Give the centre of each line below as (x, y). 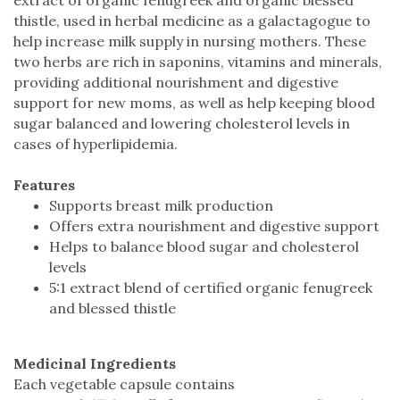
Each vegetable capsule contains (124, 383)
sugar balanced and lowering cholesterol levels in (182, 123)
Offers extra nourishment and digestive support (214, 225)
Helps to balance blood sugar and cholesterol (204, 246)
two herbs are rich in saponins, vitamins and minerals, (198, 61)
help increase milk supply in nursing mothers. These (190, 41)
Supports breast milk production (161, 205)
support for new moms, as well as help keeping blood (194, 102)
